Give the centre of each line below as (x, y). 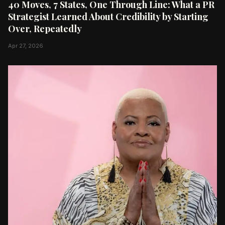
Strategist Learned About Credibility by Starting (108, 16)
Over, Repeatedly (45, 28)
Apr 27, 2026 (26, 45)
